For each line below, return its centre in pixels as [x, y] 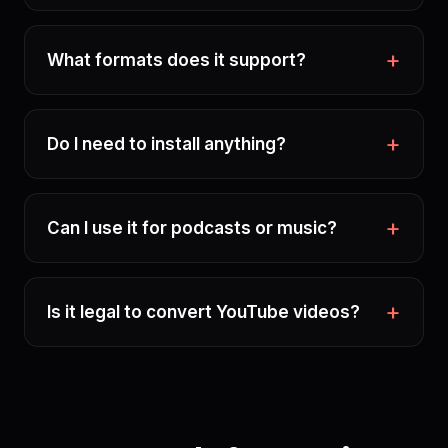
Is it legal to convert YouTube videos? [203, 312]
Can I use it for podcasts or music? [192, 228]
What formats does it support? [176, 60]
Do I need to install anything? [166, 144]
